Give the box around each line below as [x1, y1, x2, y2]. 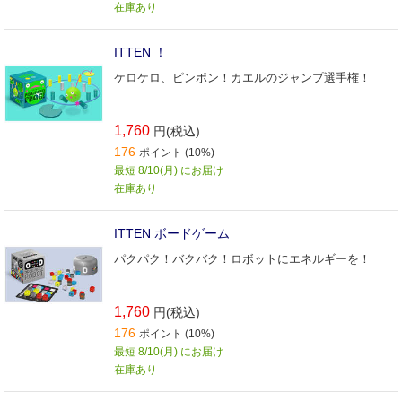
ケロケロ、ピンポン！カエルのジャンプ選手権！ [114, 71, 371, 85]
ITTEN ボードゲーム [114, 226, 230, 241]
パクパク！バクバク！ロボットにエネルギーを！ [114, 252, 371, 267]
